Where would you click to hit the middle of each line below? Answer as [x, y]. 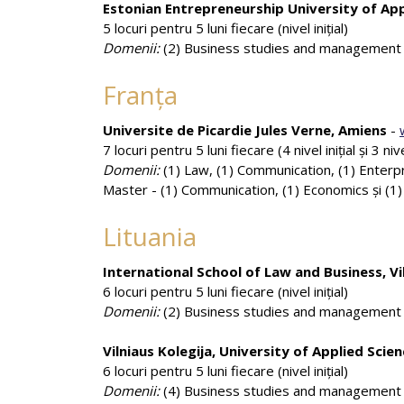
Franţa [140, 95]
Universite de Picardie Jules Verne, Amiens [245, 130]
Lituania [150, 236]
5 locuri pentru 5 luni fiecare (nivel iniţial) [225, 28]
